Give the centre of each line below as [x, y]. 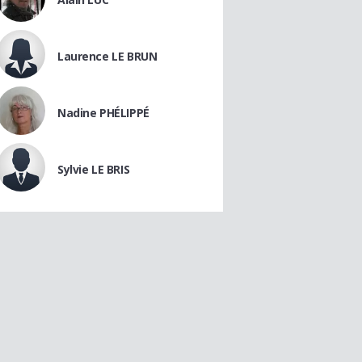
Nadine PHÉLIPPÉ [103, 113]
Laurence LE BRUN [107, 56]
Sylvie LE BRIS [94, 169]
